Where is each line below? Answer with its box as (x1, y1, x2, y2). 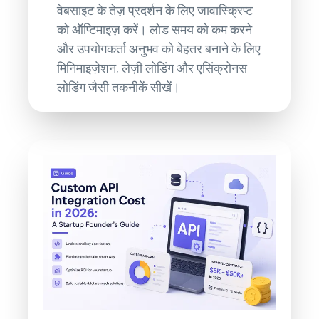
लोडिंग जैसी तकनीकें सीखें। (57, 79, 181, 95)
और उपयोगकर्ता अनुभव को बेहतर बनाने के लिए (57, 41, 261, 57)
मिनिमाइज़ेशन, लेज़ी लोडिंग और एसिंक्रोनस (57, 60, 248, 76)
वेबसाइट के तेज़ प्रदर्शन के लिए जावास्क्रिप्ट (57, 2, 253, 19)
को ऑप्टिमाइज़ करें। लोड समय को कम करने (57, 21, 253, 38)
